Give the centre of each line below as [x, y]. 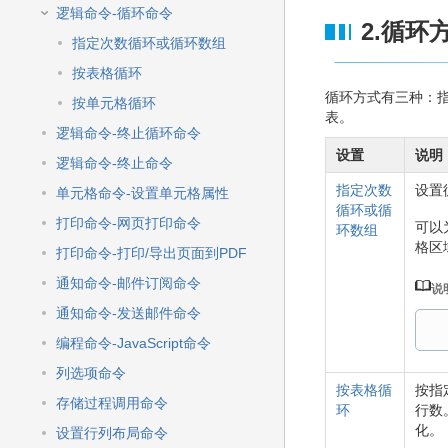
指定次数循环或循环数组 [149, 43]
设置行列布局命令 [112, 433]
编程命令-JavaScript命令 [133, 343]
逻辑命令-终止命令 [114, 163]
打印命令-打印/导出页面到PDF [151, 253]
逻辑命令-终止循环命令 [128, 133]
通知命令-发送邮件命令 [128, 313]
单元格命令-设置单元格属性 [142, 193]
